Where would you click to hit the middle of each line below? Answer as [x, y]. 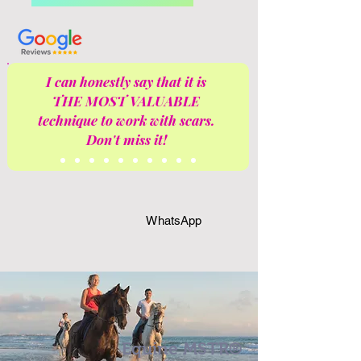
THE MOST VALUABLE [126, 101]
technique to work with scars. [126, 120]
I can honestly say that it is [126, 81]
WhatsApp [174, 220]
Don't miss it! [126, 139]
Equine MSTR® [182, 349]
